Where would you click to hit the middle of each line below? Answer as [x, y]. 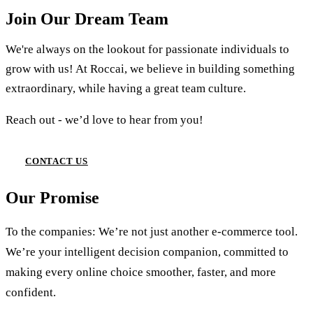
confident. [31, 293]
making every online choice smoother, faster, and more [141, 272]
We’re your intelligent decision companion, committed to [147, 252]
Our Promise [52, 198]
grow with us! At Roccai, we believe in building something [150, 69]
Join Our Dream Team [87, 19]
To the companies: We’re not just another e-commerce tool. [152, 232]
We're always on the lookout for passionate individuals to [147, 50]
